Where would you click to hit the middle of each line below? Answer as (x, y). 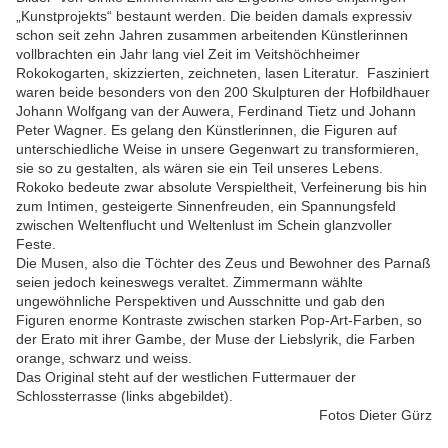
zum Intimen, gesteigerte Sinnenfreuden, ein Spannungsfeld (206, 206)
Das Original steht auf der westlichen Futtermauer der (186, 377)
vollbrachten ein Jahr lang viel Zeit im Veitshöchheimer (188, 54)
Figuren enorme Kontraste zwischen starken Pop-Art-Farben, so (219, 320)
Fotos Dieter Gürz (375, 415)
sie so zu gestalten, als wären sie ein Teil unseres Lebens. (199, 168)
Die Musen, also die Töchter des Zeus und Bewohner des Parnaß (223, 263)
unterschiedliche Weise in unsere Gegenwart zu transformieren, (217, 149)
